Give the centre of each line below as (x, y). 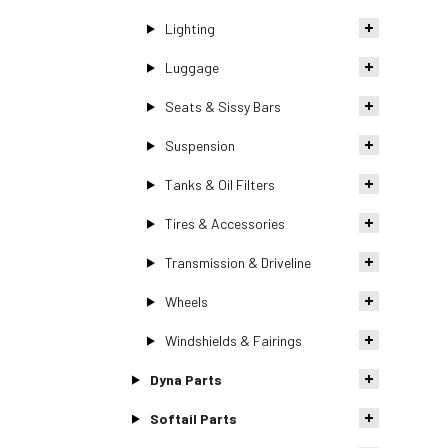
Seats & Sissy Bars (222, 106)
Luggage (191, 67)
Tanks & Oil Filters (219, 184)
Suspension (199, 145)
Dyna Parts (185, 379)
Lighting (189, 28)
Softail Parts (193, 418)
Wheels (186, 301)
